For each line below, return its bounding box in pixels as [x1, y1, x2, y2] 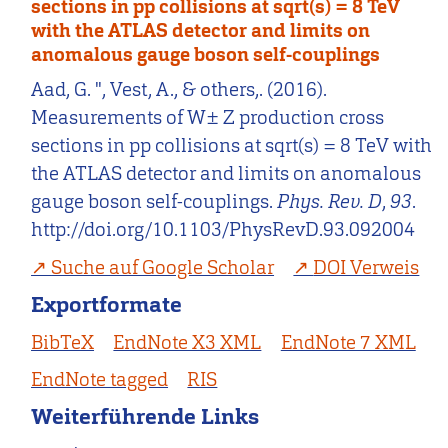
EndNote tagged [31, 367, 169, 393]
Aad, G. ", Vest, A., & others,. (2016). [31, 77, 328, 103]
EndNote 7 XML [280, 329, 416, 355]
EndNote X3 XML [113, 329, 262, 355]
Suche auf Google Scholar [51, 254, 275, 280]
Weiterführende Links [31, 401, 260, 431]
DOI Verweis [313, 254, 420, 280]
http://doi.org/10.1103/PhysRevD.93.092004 [31, 217, 416, 243]
